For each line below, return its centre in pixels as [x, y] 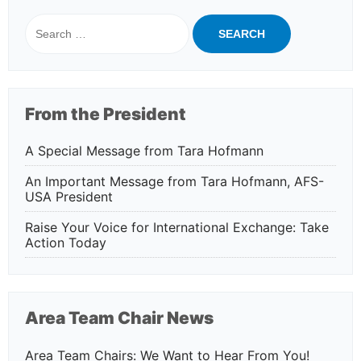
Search [43, 19]
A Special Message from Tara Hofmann [144, 151]
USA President [69, 197]
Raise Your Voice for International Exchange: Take [177, 228]
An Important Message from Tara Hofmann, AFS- [174, 182]
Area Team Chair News [119, 318]
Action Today [66, 243]
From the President [106, 114]
